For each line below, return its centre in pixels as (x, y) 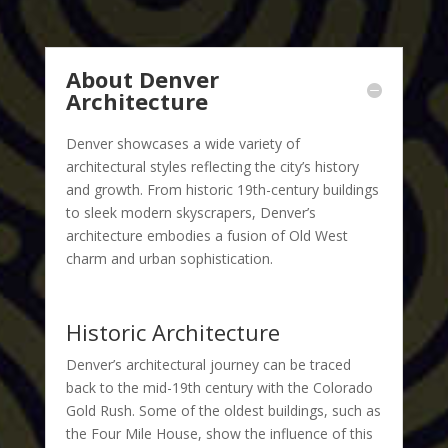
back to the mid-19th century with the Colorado (219, 387)
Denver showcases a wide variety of (182, 143)
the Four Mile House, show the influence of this (219, 433)
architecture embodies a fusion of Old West (206, 235)
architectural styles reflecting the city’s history (212, 166)
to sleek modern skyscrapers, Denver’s (190, 212)
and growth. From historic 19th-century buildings (222, 189)
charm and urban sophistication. (169, 258)
